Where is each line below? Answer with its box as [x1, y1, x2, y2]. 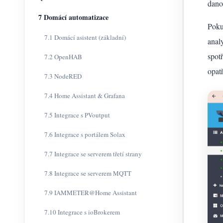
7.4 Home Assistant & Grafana [44, 91, 125, 100]
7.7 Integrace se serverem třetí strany [44, 149, 142, 158]
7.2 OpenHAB [44, 52, 82, 61]
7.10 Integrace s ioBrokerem [44, 208, 120, 217]
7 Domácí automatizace [38, 12, 109, 22]
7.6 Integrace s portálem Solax [44, 130, 125, 139]
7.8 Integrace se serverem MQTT [44, 169, 131, 178]
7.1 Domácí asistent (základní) [44, 33, 126, 42]
